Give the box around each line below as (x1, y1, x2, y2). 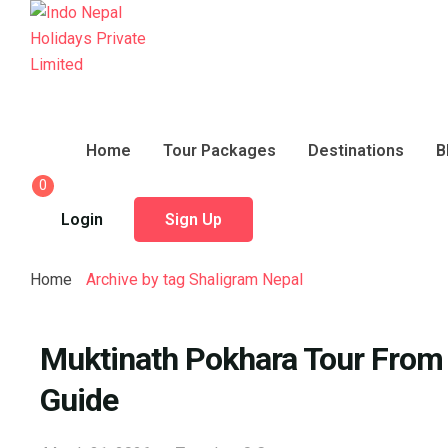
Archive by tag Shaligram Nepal (86, 269, 303, 289)
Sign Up (165, 209, 222, 229)
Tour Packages (163, 141, 276, 160)
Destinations (308, 141, 404, 160)
